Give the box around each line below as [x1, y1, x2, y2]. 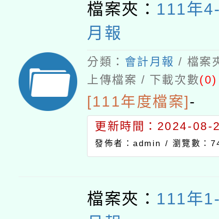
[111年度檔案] [87, 93, 190, 109]
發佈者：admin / [95, 139, 173, 148]
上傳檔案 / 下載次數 [87, 73, 200, 86]
